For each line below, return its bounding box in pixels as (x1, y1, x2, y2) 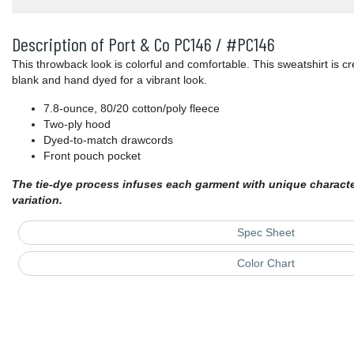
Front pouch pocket (43, 149, 141, 163)
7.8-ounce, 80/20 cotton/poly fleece (43, 102, 220, 115)
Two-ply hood (43, 118, 111, 131)
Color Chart (236, 257, 295, 270)
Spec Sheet (236, 226, 295, 239)
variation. (12, 194, 62, 207)
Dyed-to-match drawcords (43, 134, 173, 147)
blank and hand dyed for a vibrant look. (12, 73, 207, 87)
